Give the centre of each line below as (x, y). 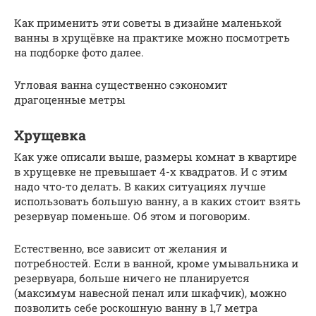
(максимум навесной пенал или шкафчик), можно (150, 292)
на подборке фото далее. (79, 52)
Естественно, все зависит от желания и (121, 248)
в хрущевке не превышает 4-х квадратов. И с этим (151, 171)
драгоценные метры (70, 99)
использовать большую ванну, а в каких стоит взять (157, 201)
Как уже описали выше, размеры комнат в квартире (156, 156)
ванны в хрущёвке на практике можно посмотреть (152, 37)
